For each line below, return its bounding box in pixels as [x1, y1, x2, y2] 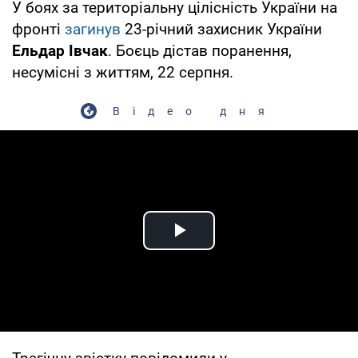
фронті [12, 19, 65, 38]
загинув [65, 19, 125, 38]
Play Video [179, 235, 294, 262]
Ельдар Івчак [12, 41, 108, 60]
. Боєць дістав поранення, [108, 41, 292, 60]
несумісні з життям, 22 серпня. [12, 62, 233, 82]
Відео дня [113, 104, 277, 117]
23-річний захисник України [125, 19, 322, 38]
